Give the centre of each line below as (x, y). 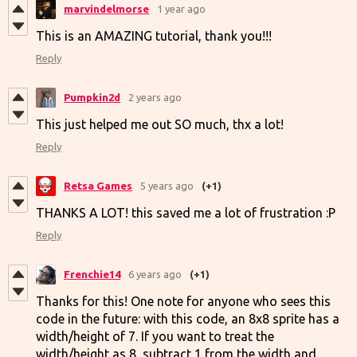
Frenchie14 (92, 274)
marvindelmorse (106, 9)
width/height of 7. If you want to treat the (155, 336)
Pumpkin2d (92, 97)
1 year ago (181, 9)
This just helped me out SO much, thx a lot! (160, 124)
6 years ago (155, 274)
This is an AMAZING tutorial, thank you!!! (154, 35)
